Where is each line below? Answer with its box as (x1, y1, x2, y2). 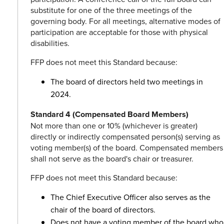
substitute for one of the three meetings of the (30, 4, 192, 16)
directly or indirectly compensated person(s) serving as (30, 131, 220, 142)
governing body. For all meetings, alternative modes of (30, 15, 220, 27)
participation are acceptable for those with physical (30, 26, 208, 38)
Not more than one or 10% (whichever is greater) (30, 120, 197, 131)
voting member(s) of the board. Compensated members (30, 142, 223, 153)
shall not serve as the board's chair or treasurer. (30, 153, 193, 164)
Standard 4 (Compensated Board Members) (30, 108, 188, 120)
